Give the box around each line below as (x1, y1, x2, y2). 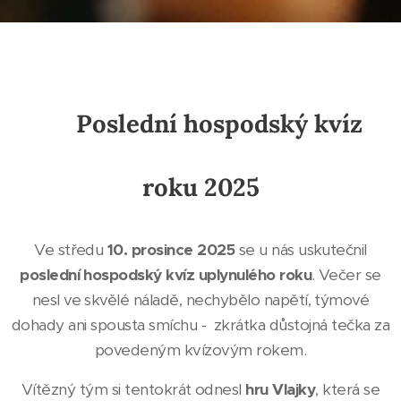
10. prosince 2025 (107, 240, 235, 260)
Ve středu (34, 240, 107, 260)
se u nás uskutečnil (235, 240, 367, 260)
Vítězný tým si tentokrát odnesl (21, 380, 246, 399)
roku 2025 (141, 171, 260, 203)
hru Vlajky (245, 380, 316, 399)
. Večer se (311, 265, 381, 285)
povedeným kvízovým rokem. (94, 340, 307, 360)
